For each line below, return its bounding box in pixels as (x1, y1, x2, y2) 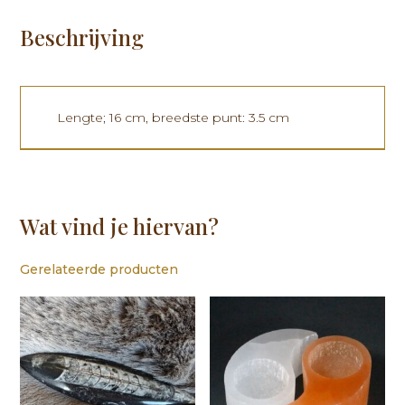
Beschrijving (20, 23, 145, 52)
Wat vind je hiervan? (20, 212, 220, 241)
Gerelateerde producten (20, 261, 179, 278)
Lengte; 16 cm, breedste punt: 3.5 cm (57, 109, 290, 127)
